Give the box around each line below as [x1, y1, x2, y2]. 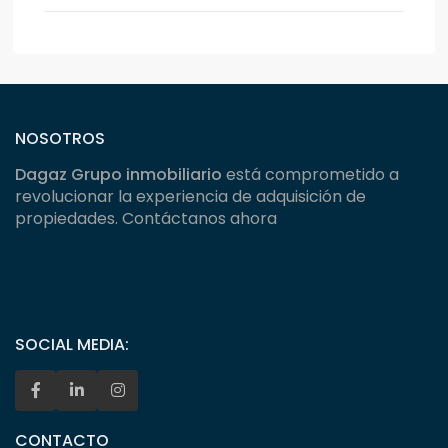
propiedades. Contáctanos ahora [15, 207, 278, 231]
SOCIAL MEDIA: [15, 333, 130, 357]
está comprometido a [222, 163, 400, 187]
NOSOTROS [15, 127, 106, 151]
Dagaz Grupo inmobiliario [15, 163, 223, 187]
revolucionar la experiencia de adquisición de [15, 185, 367, 209]
